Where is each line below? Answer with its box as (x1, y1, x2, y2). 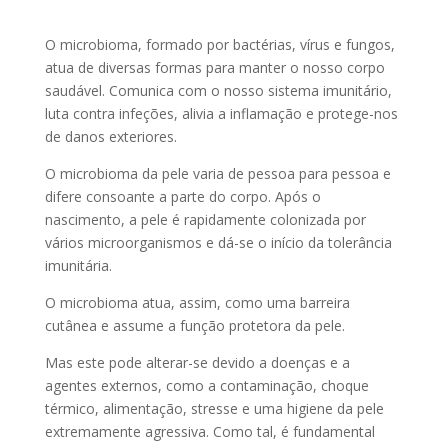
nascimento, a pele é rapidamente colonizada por (44, 209, 366, 229)
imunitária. (44, 255, 112, 275)
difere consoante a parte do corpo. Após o (44, 186, 321, 206)
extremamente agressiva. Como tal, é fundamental (44, 421, 375, 441)
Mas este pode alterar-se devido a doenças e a (44, 352, 350, 372)
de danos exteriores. (44, 126, 177, 146)
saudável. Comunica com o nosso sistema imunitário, (44, 80, 392, 100)
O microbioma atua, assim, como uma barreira (44, 292, 350, 312)
